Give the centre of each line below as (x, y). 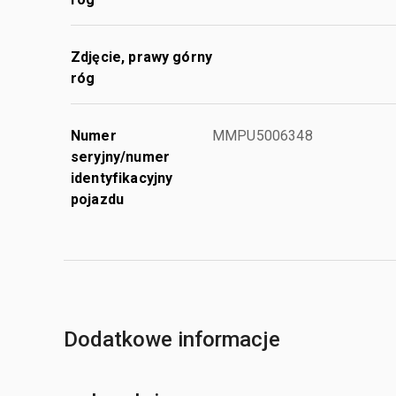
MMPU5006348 (263, 135)
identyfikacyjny (122, 178)
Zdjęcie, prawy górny (141, 57)
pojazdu (98, 199)
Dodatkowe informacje (172, 339)
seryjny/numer (120, 156)
